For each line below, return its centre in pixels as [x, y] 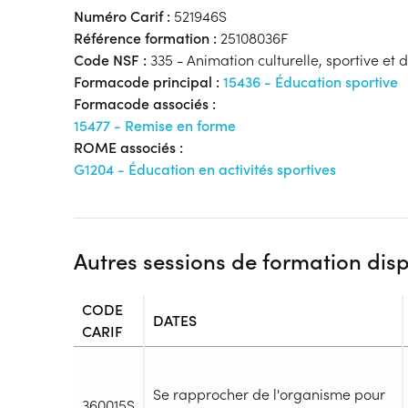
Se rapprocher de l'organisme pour [269, 394]
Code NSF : [110, 59]
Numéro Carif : [122, 15]
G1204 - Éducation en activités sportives [204, 168]
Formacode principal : [148, 81]
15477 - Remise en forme [154, 125]
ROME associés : [128, 147]
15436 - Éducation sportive [310, 81]
